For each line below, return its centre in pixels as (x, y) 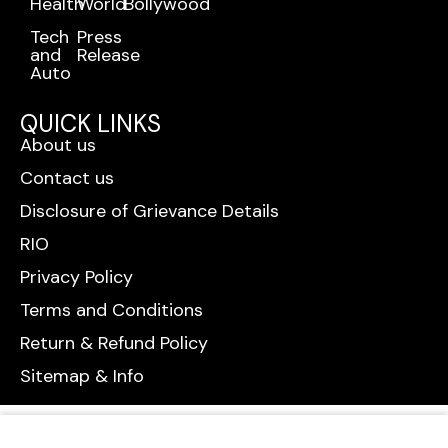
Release (108, 55)
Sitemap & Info (82, 376)
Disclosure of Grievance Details (149, 211)
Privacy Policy (76, 277)
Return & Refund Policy (114, 343)
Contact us (67, 178)
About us (58, 145)
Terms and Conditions (111, 310)
